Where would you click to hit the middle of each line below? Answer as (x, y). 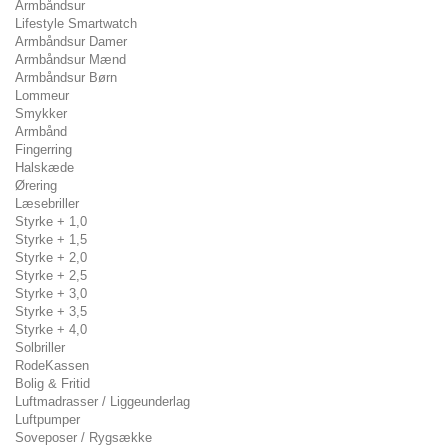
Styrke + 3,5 (51, 311)
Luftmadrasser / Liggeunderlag (102, 401)
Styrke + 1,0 (51, 221)
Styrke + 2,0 (51, 257)
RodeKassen (52, 365)
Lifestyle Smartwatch (76, 23)
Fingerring (43, 149)
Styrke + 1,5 (51, 239)
